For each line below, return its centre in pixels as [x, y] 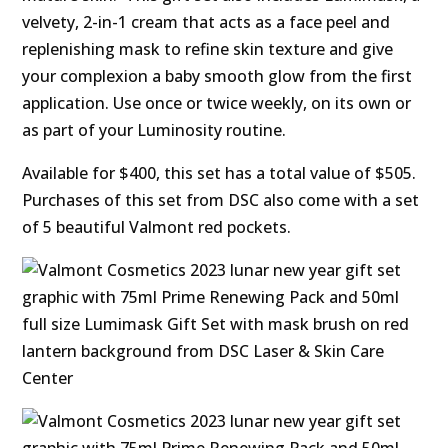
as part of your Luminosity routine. [154, 130]
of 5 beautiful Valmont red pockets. [157, 227]
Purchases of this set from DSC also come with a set [221, 200]
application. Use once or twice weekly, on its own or [217, 103]
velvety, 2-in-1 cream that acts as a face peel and [206, 22]
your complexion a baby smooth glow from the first [217, 76]
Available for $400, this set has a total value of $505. [219, 173]
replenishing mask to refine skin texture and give [208, 49]
